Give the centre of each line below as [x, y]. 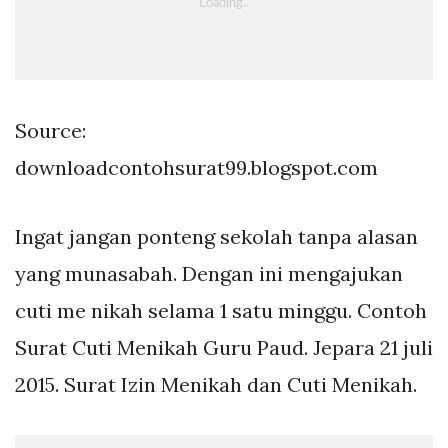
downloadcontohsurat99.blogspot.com [196, 168]
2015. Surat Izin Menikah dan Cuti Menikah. [216, 385]
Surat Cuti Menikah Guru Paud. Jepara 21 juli [224, 348]
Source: [50, 131]
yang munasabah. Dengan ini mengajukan [209, 274]
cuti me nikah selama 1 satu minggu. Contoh [221, 311]
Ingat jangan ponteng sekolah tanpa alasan [216, 237]
